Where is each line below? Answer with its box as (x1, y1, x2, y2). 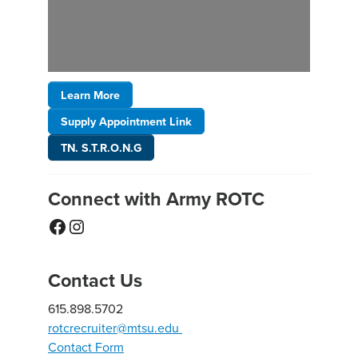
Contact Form (48, 338, 124, 356)
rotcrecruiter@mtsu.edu (48, 319, 179, 337)
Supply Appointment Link (61, 113, 192, 130)
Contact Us (48, 267, 142, 295)
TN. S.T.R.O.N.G (61, 139, 141, 157)
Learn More (61, 86, 120, 104)
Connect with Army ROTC (48, 185, 265, 213)
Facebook (47, 212, 132, 240)
